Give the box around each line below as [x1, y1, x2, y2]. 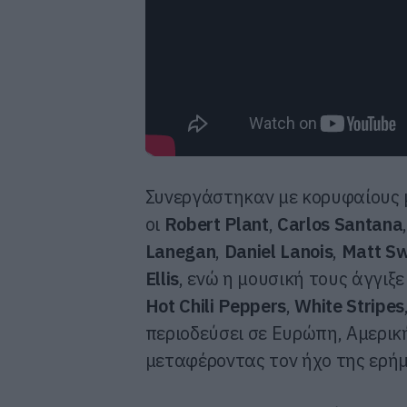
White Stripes [294, 293, 404, 318]
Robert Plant [164, 211, 269, 236]
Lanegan [144, 238, 216, 263]
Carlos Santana [276, 211, 403, 236]
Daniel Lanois [223, 238, 333, 263]
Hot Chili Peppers [144, 293, 286, 318]
